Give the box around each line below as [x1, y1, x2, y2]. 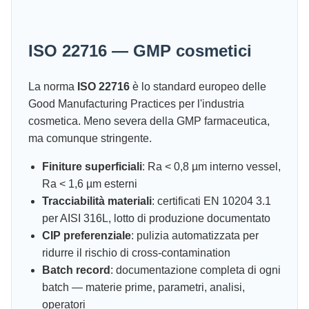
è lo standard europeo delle [130, 80, 266, 92]
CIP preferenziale [42, 229, 131, 241]
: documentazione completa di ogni [110, 263, 281, 276]
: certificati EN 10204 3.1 [152, 195, 271, 207]
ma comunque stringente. [28, 132, 152, 144]
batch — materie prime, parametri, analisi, [42, 281, 245, 293]
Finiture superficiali [42, 160, 142, 172]
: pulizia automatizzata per [131, 229, 259, 241]
